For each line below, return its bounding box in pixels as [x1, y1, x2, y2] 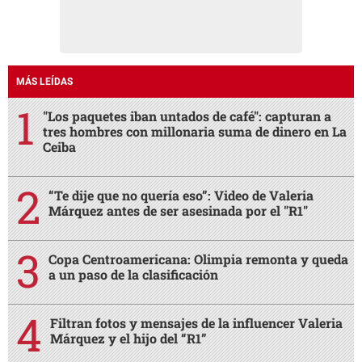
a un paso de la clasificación [48, 265, 218, 283]
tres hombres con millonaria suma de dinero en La [43, 122, 347, 140]
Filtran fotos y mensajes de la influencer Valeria [50, 314, 343, 331]
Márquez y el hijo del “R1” [50, 329, 207, 347]
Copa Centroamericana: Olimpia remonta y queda [48, 250, 348, 267]
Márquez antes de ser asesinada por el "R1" [48, 201, 308, 219]
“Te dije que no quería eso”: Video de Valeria [48, 186, 314, 204]
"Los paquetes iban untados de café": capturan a [43, 107, 331, 124]
